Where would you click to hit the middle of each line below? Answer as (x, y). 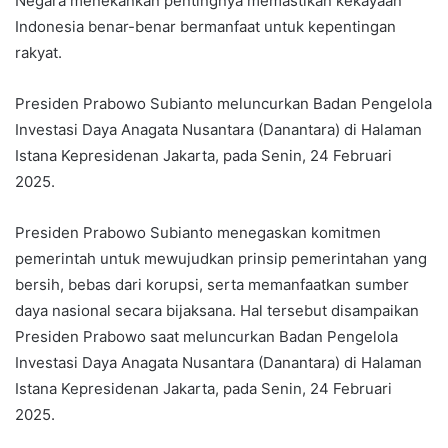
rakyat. (38, 52)
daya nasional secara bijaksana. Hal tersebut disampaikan (217, 310)
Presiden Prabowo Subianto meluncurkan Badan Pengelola (223, 103)
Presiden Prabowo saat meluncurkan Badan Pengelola (206, 336)
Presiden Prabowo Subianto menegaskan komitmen (198, 232)
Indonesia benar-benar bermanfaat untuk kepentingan (205, 26)
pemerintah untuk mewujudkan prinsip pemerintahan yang (221, 258)
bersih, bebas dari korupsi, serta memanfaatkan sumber (212, 284)
